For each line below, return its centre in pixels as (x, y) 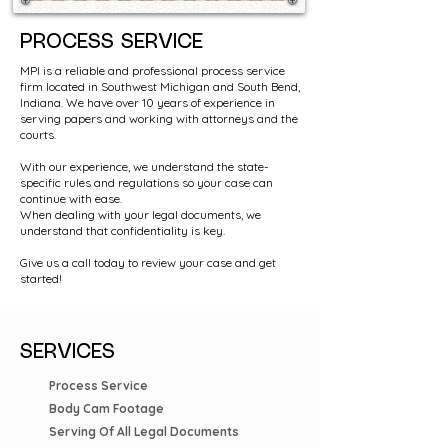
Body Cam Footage (106, 408)
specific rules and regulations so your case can (146, 182)
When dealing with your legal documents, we (140, 214)
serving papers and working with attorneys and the (159, 118)
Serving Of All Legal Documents (144, 431)
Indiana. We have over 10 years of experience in (147, 102)
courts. (38, 134)
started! (41, 278)
